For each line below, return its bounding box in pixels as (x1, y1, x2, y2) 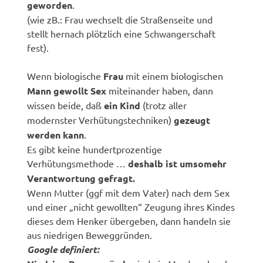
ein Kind (104, 99, 141, 112)
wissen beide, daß (27, 99, 104, 111)
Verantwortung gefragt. (27, 171, 136, 184)
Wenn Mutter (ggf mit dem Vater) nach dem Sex (27, 186, 230, 198)
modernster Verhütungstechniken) (27, 113, 174, 126)
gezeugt (174, 113, 211, 126)
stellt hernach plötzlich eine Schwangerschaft (27, 27, 216, 39)
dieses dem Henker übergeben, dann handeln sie (27, 214, 231, 227)
